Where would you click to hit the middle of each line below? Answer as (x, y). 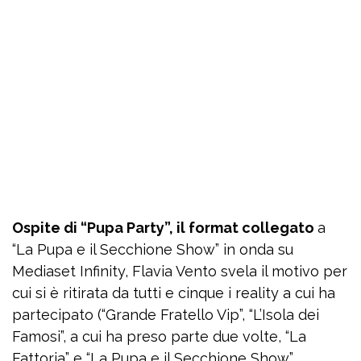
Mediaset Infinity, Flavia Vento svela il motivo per (180, 271)
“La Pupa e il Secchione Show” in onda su (153, 249)
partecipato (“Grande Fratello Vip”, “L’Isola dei (166, 315)
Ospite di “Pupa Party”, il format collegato (165, 228)
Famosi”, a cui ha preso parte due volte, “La (159, 336)
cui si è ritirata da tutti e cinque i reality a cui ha (174, 293)
